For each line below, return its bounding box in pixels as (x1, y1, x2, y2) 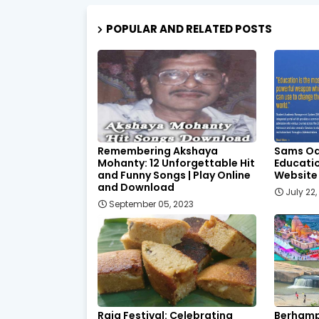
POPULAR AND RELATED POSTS (106, 21, 272, 36)
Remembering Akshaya (98, 143, 218, 158)
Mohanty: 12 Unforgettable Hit (98, 155, 255, 170)
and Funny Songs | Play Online (98, 167, 251, 182)
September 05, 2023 (109, 197, 194, 210)
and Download (98, 179, 174, 194)
